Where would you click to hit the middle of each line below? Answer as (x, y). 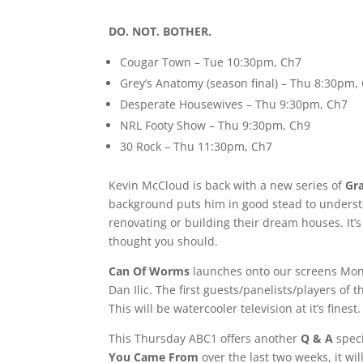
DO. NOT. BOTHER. (160, 32)
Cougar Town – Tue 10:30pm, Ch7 (211, 62)
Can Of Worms (149, 271)
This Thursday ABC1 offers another (205, 339)
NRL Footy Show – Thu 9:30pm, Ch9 (216, 126)
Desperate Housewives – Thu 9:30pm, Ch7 (234, 105)
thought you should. (164, 241)
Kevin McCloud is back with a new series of (227, 186)
